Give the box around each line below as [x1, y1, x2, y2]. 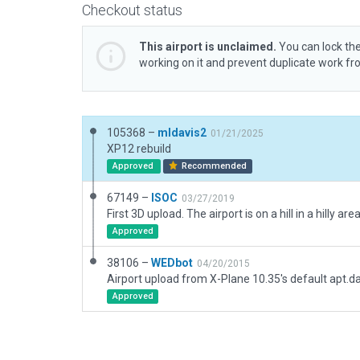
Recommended [179, 161, 247, 171]
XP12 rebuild [107, 142, 171, 155]
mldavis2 [157, 126, 207, 139]
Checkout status [82, 2, 182, 18]
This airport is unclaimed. [139, 40, 276, 53]
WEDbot [151, 256, 193, 269]
